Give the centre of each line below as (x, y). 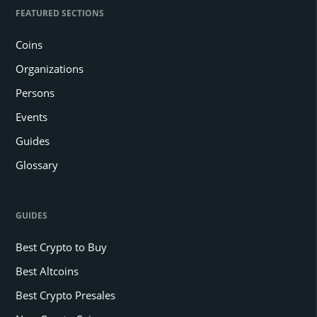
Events (31, 116)
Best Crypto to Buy (61, 247)
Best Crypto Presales (65, 295)
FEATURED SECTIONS (60, 13)
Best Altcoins (47, 271)
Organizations (50, 68)
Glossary (37, 165)
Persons (35, 92)
